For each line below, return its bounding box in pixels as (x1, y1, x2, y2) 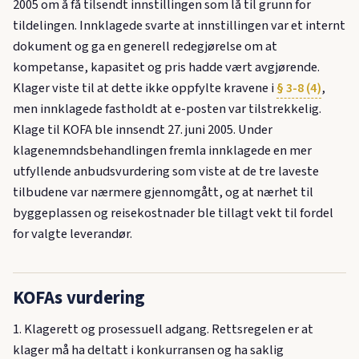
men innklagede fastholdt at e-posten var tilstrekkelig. (13, 99, 321, 119)
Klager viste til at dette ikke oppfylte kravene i (13, 78, 276, 98)
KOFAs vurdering (13, 285, 145, 312)
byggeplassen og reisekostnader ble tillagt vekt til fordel (13, 203, 333, 223)
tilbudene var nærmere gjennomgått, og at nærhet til (13, 182, 313, 202)
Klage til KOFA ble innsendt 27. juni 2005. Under (13, 119, 272, 139)
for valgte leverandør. (13, 224, 132, 244)
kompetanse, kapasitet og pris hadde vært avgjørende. (13, 57, 320, 77)
